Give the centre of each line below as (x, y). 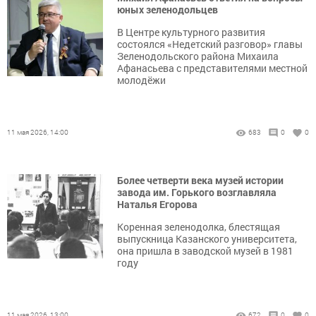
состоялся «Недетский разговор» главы (210, 44)
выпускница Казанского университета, (207, 239)
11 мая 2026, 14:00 (38, 133)
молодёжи (141, 80)
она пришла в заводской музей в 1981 (205, 251)
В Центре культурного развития (191, 32)
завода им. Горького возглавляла (197, 193)
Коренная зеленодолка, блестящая (199, 227)
